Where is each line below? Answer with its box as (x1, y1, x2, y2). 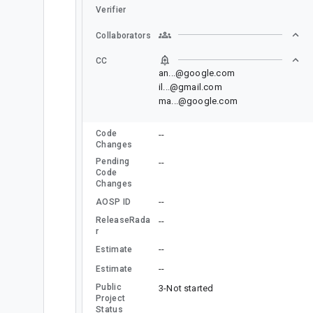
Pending (96, 156, 130, 166)
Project (96, 293, 126, 303)
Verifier (96, 4, 126, 15)
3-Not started (159, 282, 214, 293)
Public (96, 282, 122, 292)
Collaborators (96, 30, 151, 41)
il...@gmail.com (159, 81, 222, 92)
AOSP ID (96, 196, 131, 207)
